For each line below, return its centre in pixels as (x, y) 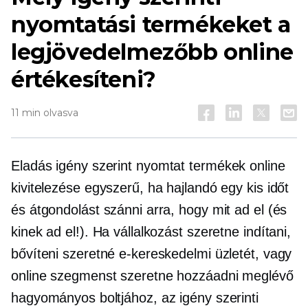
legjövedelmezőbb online (152, 52)
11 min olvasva (45, 113)
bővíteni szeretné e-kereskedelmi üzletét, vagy (152, 254)
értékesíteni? (84, 79)
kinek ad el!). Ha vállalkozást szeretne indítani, (151, 232)
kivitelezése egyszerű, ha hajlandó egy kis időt (150, 188)
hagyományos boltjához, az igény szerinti (135, 298)
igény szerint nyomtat (121, 166)
